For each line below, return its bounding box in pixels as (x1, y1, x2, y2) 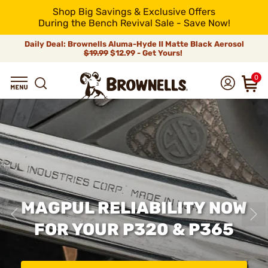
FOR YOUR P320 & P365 (34, 220, 234, 239)
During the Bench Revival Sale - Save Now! (38, 17, 230, 29)
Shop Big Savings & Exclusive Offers (53, 6, 215, 17)
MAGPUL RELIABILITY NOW (21, 198, 247, 218)
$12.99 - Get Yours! (108, 48, 184, 57)
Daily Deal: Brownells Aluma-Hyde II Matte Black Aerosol (24, 39, 244, 48)
